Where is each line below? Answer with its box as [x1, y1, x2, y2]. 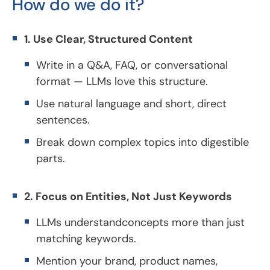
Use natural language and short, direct [36, 96, 227, 111]
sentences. [36, 112, 90, 127]
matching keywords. [36, 231, 136, 246]
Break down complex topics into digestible [36, 134, 249, 149]
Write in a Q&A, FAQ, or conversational [36, 57, 228, 72]
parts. [36, 151, 65, 166]
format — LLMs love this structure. [36, 74, 208, 89]
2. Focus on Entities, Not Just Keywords [24, 189, 232, 204]
